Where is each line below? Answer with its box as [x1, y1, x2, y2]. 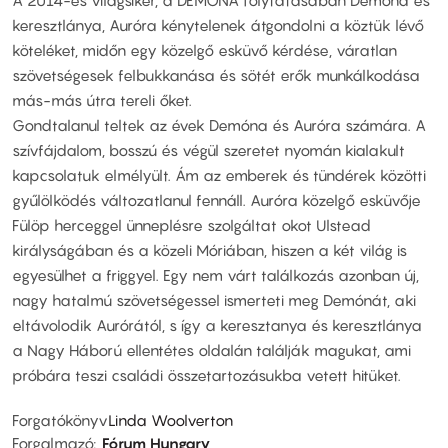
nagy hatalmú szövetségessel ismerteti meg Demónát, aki [12, 290, 416, 309]
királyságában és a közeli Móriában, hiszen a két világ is [12, 240, 407, 259]
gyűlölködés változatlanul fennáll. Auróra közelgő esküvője [12, 190, 421, 209]
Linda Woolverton [108, 411, 233, 430]
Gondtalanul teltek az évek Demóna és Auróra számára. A [12, 115, 426, 134]
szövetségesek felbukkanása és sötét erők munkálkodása [12, 65, 420, 84]
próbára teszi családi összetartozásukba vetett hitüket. [12, 365, 401, 384]
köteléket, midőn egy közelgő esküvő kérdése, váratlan [12, 40, 397, 59]
